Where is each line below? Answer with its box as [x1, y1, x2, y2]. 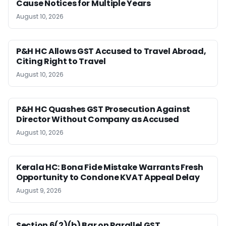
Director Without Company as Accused [16, 113, 179, 125]
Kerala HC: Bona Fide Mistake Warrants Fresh [16, 161, 203, 173]
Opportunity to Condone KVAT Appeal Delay [16, 171, 200, 183]
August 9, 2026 [16, 186, 62, 195]
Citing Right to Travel [16, 55, 106, 67]
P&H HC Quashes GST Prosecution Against [16, 103, 191, 115]
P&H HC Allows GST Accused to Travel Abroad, [16, 45, 206, 57]
